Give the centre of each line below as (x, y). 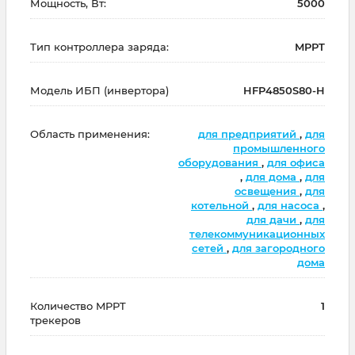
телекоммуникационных (257, 234)
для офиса (296, 163)
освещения (267, 191)
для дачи (273, 220)
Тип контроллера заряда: (99, 47)
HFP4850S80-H (284, 91)
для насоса (290, 206)
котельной (221, 206)
